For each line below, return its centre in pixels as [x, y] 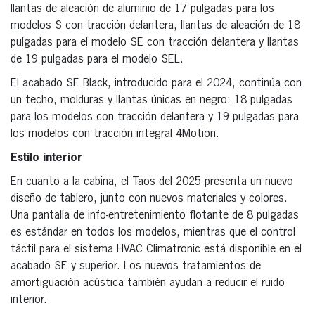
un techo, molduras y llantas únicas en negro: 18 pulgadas [152, 100]
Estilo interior [46, 158]
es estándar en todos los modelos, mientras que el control [153, 232]
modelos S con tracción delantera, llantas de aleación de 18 [155, 26]
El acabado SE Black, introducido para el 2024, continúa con [156, 83]
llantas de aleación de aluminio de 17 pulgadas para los [142, 9]
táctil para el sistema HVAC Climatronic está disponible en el [156, 249]
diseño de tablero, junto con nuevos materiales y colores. [149, 199]
